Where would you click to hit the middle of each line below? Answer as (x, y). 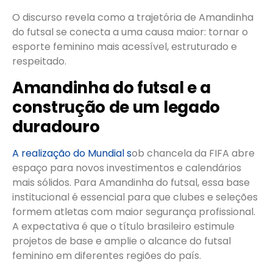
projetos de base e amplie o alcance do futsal (122, 241)
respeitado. (39, 62)
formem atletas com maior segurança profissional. (134, 211)
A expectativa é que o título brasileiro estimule (123, 226)
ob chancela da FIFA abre (193, 153)
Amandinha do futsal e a (112, 87)
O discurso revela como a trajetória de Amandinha (133, 18)
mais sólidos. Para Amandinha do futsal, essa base (131, 182)
